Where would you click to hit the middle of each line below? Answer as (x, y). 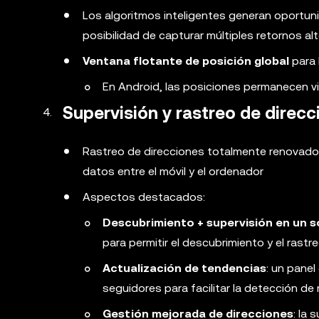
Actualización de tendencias (184, 268)
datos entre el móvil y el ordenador (173, 171)
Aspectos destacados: (144, 197)
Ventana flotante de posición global (186, 61)
